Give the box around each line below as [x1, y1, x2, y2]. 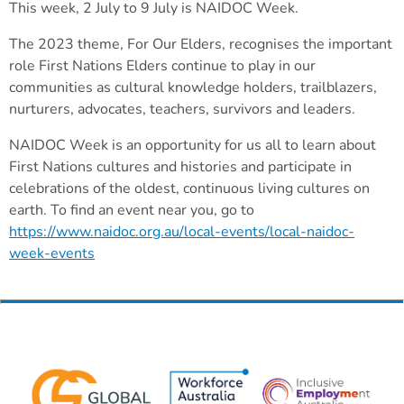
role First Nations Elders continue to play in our [9, 55, 316, 76]
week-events [9, 243, 95, 263]
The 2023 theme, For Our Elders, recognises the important [9, 33, 392, 54]
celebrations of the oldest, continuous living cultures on [9, 178, 370, 198]
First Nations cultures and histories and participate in [9, 156, 352, 177]
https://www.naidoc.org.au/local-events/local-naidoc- [9, 221, 354, 242]
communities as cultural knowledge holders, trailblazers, [9, 77, 377, 97]
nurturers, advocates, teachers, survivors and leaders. [9, 98, 355, 119]
